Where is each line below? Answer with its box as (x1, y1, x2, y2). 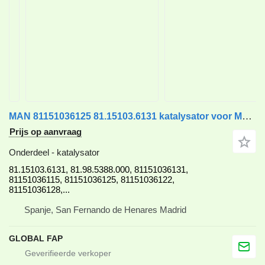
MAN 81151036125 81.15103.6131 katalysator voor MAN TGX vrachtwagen (242, 111, 252, 122)
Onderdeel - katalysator (9, 147, 99, 157)
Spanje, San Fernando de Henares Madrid (24, 205, 186, 215)
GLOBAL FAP (9, 234, 63, 243)
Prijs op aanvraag (9, 127, 82, 137)
